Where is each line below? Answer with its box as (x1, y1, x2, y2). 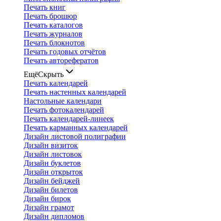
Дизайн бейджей (24, 177, 80, 185)
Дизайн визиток (24, 141, 78, 149)
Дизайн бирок (24, 194, 71, 203)
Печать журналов (24, 30, 82, 38)
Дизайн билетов (24, 185, 78, 194)
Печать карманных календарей (24, 123, 128, 132)
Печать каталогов (24, 21, 83, 29)
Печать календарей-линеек (24, 114, 114, 123)
